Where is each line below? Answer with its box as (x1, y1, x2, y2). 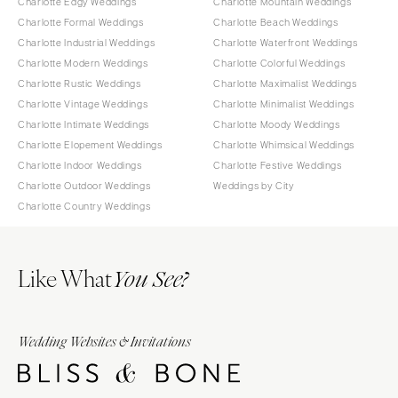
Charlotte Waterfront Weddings (213, 36, 358, 48)
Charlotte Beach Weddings (213, 16, 338, 28)
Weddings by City (213, 179, 295, 191)
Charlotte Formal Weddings (18, 16, 144, 28)
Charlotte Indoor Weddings (18, 159, 142, 171)
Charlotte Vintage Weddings (18, 98, 148, 109)
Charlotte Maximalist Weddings (213, 77, 357, 89)
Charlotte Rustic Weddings (18, 77, 141, 89)
